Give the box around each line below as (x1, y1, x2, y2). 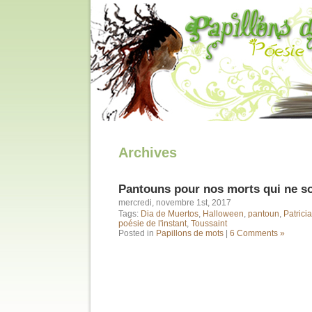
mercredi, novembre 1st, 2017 (118, 198, 231, 208)
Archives (118, 145, 177, 160)
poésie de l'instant (118, 219, 187, 228)
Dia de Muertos (141, 209, 198, 219)
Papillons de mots (156, 228, 224, 238)
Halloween (203, 209, 244, 219)
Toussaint (191, 219, 227, 228)
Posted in (118, 228, 156, 238)
